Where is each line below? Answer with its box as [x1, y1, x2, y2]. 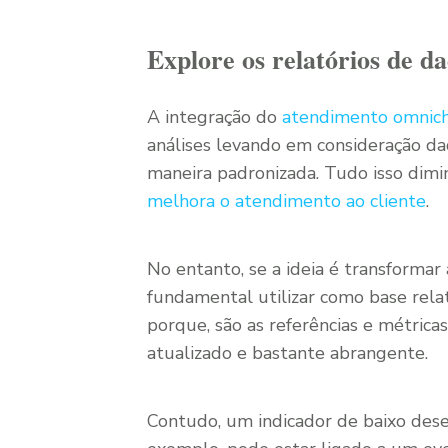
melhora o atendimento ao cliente [147, 189, 426, 213]
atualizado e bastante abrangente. [147, 341, 428, 365]
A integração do [147, 105, 282, 129]
